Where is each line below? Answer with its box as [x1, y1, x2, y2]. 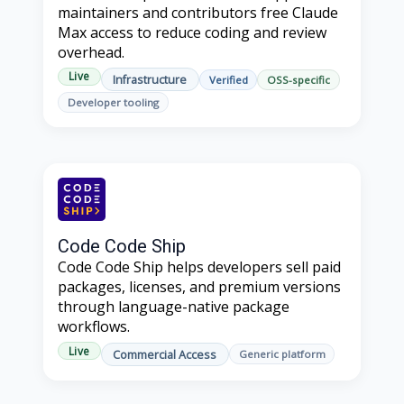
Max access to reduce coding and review [58, 22, 326, 42]
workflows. [58, 317, 130, 337]
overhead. [58, 41, 124, 62]
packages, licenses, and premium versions [58, 277, 341, 298]
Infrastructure [113, 71, 188, 88]
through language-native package [58, 297, 289, 317]
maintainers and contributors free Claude [58, 2, 338, 23]
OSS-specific [267, 72, 331, 87]
